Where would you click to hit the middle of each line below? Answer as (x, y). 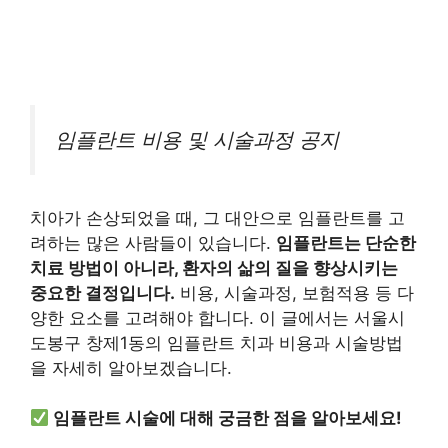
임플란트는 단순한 (346, 242)
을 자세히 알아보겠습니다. (131, 367)
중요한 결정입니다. (102, 292)
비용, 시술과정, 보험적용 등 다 (294, 292)
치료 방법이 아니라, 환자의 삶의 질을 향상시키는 (214, 267)
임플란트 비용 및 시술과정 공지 (197, 140)
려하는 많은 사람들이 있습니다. (153, 242)
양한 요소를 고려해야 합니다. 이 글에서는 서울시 (217, 317)
